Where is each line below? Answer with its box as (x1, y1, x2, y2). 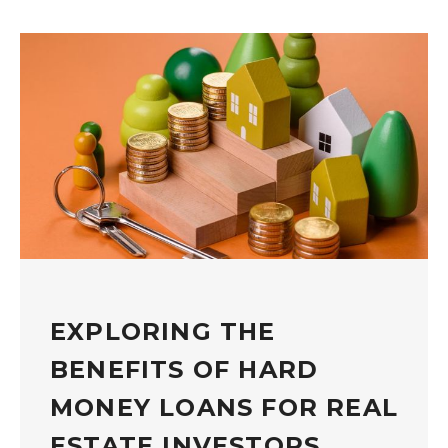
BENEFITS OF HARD (50, 354, 319, 384)
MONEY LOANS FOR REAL (50, 392, 399, 422)
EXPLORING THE (50, 316, 276, 346)
